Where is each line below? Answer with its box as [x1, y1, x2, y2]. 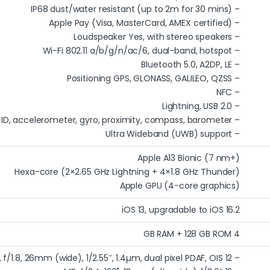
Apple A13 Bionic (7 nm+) [137, 152, 240, 165]
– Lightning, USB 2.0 [232, 100, 240, 113]
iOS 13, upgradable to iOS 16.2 [122, 204, 240, 216]
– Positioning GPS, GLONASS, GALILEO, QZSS [232, 72, 240, 85]
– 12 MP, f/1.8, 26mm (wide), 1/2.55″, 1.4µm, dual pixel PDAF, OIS [232, 252, 240, 265]
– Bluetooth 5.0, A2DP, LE [232, 58, 240, 71]
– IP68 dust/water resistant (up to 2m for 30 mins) [232, 3, 240, 16]
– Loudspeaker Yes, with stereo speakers [232, 31, 240, 43]
